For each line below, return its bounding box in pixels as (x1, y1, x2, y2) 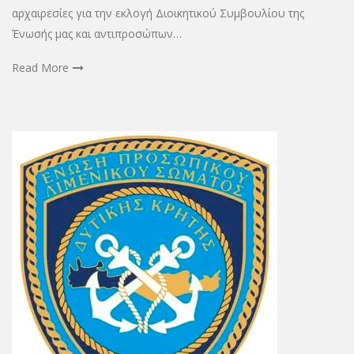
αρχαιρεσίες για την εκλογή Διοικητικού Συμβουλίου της (12, 5, 304, 21)
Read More (12, 59, 69, 75)
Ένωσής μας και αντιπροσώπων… (12, 25, 182, 41)
